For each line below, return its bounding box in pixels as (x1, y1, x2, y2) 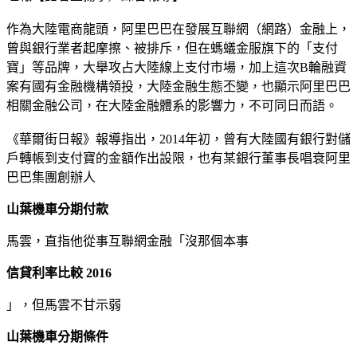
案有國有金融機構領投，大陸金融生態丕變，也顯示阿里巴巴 (6, 79, 351, 93)
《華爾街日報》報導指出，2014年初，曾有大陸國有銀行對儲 (6, 131, 351, 146)
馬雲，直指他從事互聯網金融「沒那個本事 (6, 233, 249, 248)
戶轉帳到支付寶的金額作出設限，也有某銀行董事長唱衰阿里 (6, 151, 351, 165)
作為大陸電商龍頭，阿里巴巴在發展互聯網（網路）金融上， (6, 22, 351, 36)
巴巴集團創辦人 (6, 170, 96, 184)
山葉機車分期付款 (6, 202, 108, 216)
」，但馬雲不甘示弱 (6, 297, 121, 312)
